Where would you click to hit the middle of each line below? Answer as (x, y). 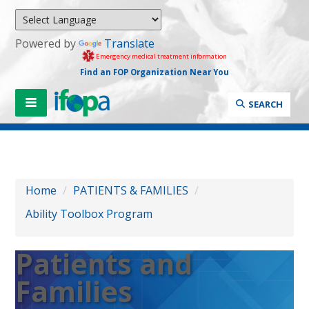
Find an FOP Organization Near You (154, 72)
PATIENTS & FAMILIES (131, 190)
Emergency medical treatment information (161, 56)
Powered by (47, 43)
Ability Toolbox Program (89, 213)
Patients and (104, 263)
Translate (130, 43)
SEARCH (265, 104)
